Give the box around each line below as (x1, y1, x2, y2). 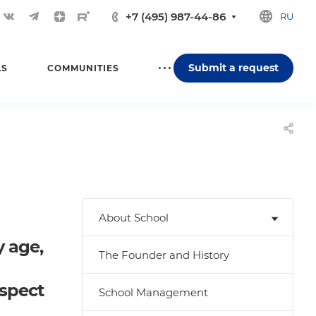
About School (99, 211, 169, 224)
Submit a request (188, 61, 279, 74)
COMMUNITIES (47, 62, 119, 73)
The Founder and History (99, 248, 229, 262)
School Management (99, 286, 208, 299)
